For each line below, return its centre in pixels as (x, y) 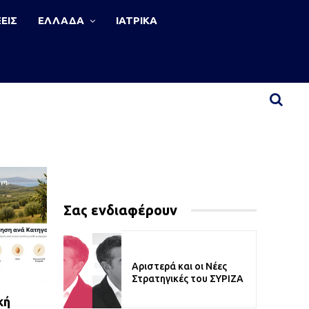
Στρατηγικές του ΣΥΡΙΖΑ (188, 278)
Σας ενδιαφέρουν (120, 210)
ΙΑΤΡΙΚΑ (136, 20)
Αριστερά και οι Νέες (179, 266)
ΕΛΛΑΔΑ (61, 20)
